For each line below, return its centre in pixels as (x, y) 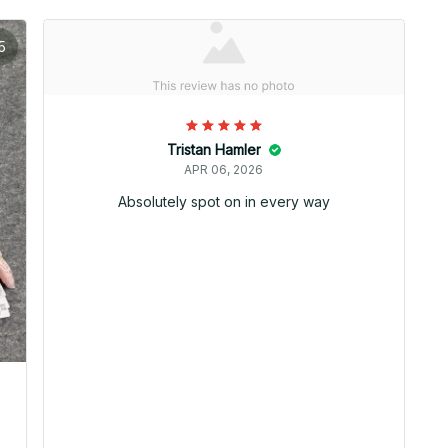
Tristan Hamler (213, 150)
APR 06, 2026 (224, 170)
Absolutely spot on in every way (223, 202)
